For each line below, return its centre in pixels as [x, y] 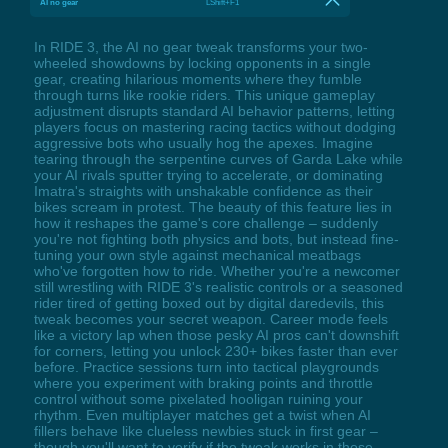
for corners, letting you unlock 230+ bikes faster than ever [215, 351]
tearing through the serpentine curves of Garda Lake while [218, 159]
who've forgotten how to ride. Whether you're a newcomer [216, 271]
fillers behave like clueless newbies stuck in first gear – [205, 431]
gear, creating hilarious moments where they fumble [197, 79]
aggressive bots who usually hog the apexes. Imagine [203, 143]
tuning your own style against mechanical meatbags [197, 255]
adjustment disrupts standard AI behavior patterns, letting [214, 111]
